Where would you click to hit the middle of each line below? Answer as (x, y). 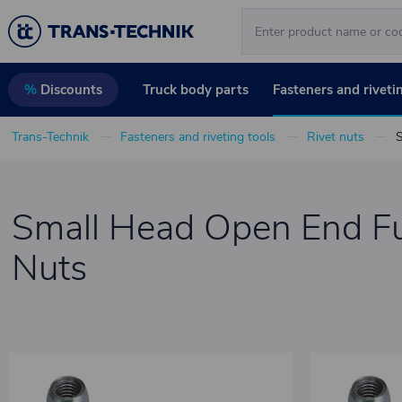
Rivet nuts (335, 137)
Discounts (70, 90)
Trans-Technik (50, 137)
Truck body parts (196, 90)
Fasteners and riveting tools (197, 137)
